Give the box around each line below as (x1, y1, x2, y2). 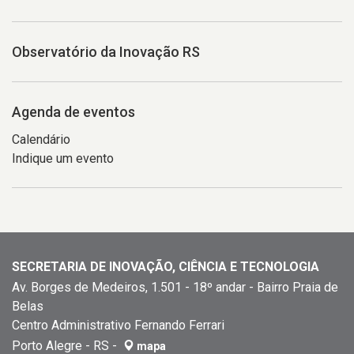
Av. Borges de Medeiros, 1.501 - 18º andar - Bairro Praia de (12, 280, 338, 295)
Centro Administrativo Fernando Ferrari (12, 318, 224, 333)
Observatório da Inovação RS (12, 43, 200, 60)
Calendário (12, 132, 70, 147)
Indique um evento (12, 151, 114, 166)
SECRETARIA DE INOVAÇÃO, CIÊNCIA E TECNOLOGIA (12, 259, 319, 274)
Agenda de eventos (12, 104, 135, 120)
